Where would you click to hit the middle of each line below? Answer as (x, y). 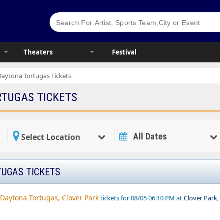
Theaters (38, 52)
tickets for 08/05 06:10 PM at (141, 198)
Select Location (51, 137)
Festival (124, 52)
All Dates (150, 136)
